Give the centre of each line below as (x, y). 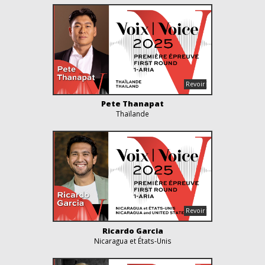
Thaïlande (132, 114)
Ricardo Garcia (132, 230)
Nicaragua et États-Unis (132, 240)
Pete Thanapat (132, 104)
